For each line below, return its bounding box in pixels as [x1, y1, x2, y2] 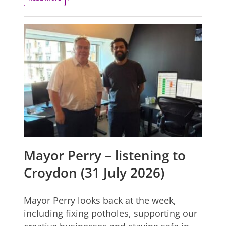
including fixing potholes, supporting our [24, 207, 198, 219]
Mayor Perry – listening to [24, 146, 186, 164]
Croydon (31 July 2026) [24, 163, 165, 182]
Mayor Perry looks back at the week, [24, 194, 177, 206]
